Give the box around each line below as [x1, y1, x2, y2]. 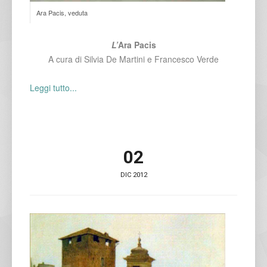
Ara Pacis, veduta [36, 8, 88, 18]
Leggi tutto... [30, 82, 77, 94]
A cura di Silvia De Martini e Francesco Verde [48, 53, 219, 66]
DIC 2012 [120, 171, 147, 179]
